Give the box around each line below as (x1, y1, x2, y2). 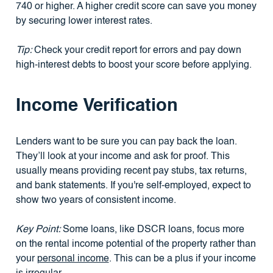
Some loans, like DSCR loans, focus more (60, 225, 244, 235)
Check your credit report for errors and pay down (31, 46, 241, 56)
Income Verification (15, 97, 178, 116)
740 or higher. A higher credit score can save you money (15, 2, 257, 12)
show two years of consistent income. (15, 196, 176, 206)
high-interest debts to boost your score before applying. (15, 60, 252, 71)
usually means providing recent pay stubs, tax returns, (15, 166, 247, 177)
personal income (37, 254, 109, 264)
